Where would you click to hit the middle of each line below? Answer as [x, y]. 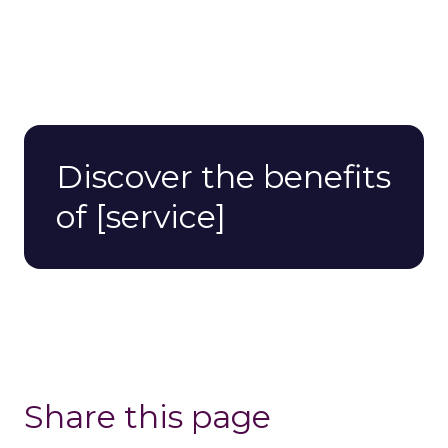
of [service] [141, 217]
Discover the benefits [223, 177]
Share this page [147, 417]
